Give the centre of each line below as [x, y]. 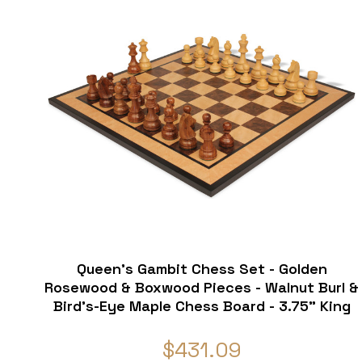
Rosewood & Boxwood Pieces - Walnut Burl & [202, 288]
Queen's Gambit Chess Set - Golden [202, 269]
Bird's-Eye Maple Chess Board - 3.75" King [202, 306]
